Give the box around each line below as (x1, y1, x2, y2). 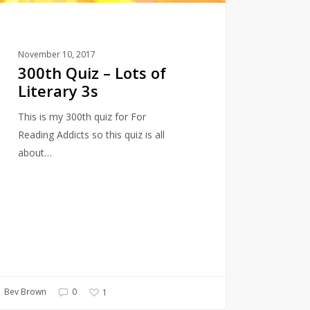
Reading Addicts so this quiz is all (17, 127, 165, 141)
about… (17, 145, 52, 159)
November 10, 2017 (17, 48, 95, 60)
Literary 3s (17, 80, 98, 101)
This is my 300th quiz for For (17, 109, 146, 123)
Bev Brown (2, 286, 46, 298)
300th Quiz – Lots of (17, 62, 166, 83)
